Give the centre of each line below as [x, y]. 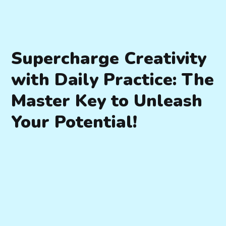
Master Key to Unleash [107, 101]
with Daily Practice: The [113, 80]
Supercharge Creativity [109, 59]
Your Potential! [74, 122]
